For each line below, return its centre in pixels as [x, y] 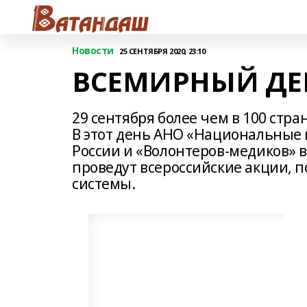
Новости [93, 50]
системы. [104, 184]
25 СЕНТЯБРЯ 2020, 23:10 [162, 51]
